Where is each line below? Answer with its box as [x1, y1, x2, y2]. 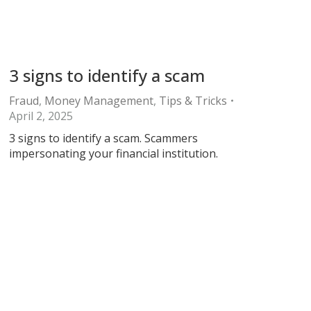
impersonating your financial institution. [9, 146, 218, 161]
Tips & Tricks [159, 93, 227, 108]
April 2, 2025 [9, 108, 73, 124]
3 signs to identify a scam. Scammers [9, 131, 198, 146]
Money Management [44, 93, 153, 108]
